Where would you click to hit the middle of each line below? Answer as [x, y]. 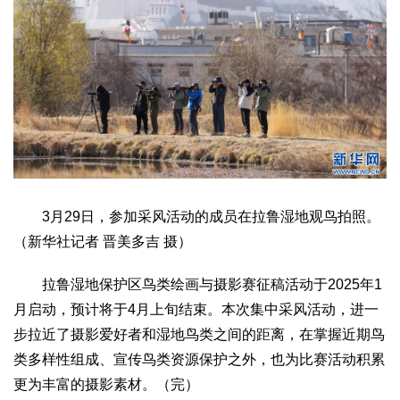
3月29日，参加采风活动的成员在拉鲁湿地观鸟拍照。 [197, 216]
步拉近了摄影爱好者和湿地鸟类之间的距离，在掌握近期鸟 [199, 334]
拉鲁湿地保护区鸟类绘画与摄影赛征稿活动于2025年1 [198, 284]
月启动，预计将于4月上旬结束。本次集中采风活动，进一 [196, 309]
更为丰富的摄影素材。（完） [106, 384]
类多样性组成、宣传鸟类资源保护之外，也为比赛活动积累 [199, 359]
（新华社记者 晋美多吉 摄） [103, 241]
